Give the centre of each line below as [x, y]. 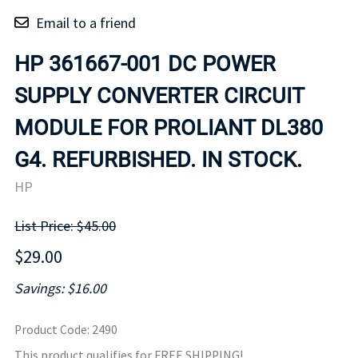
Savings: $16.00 [60, 288]
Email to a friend [86, 22]
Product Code [51, 330]
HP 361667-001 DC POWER [145, 64]
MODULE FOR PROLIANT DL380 [169, 127]
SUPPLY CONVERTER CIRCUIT [159, 95]
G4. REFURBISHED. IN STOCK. [158, 159]
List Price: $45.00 [65, 226]
